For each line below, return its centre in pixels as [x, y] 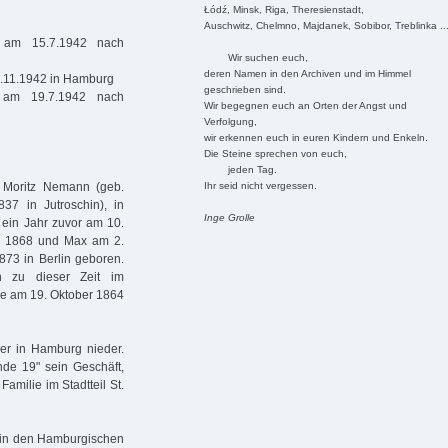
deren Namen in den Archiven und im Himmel [307, 73]
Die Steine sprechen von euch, [275, 153]
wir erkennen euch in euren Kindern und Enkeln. [315, 137]
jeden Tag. [240, 169]
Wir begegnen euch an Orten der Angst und [305, 105]
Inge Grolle [229, 217]
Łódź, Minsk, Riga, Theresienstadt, [283, 9]
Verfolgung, [230, 121]
